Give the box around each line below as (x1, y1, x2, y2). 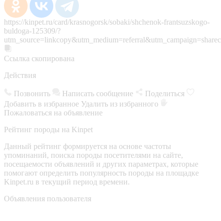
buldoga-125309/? (4, 26, 61, 35)
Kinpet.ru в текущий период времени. (4, 177, 130, 186)
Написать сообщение (62, 89, 133, 98)
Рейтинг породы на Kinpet (4, 125, 93, 134)
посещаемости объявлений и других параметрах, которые (4, 159, 198, 168)
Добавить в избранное (4, 99, 81, 108)
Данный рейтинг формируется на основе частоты (4, 142, 171, 150)
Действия (4, 71, 36, 79)
